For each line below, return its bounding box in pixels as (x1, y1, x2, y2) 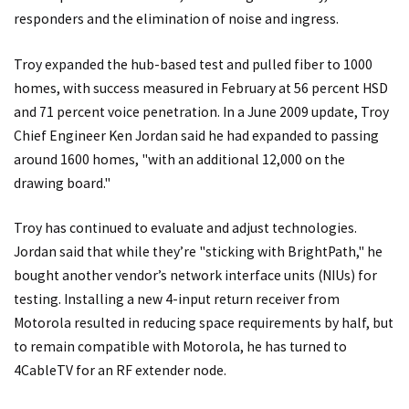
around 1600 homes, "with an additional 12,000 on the (14, 150, 345, 168)
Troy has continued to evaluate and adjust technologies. (14, 219, 357, 237)
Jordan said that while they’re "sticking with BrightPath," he (14, 243, 383, 261)
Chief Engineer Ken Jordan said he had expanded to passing (14, 126, 379, 144)
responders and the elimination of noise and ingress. (14, 10, 339, 28)
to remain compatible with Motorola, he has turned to (14, 338, 347, 356)
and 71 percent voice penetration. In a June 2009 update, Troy (14, 102, 389, 121)
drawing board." (14, 173, 110, 192)
